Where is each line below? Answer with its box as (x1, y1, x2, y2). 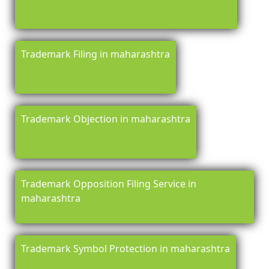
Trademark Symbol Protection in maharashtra (21, 242, 230, 256)
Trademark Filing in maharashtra (21, 47, 170, 61)
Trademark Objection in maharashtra (21, 112, 190, 126)
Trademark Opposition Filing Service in (21, 177, 196, 191)
